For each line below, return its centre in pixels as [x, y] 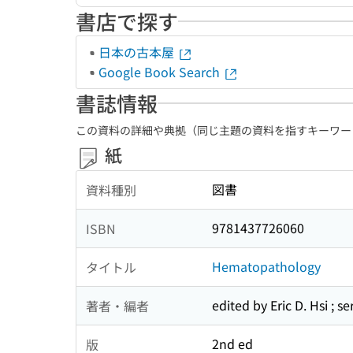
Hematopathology [266, 267]
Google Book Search [161, 72]
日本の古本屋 [138, 52]
